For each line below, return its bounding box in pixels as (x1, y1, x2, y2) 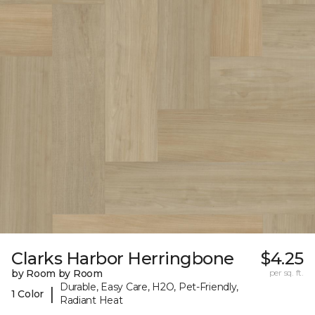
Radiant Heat (59, 294, 123, 307)
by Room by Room (11, 267, 103, 281)
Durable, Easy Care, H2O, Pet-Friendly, (59, 281, 239, 294)
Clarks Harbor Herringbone (11, 248, 234, 269)
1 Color (11, 287, 44, 300)
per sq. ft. (269, 267, 304, 278)
